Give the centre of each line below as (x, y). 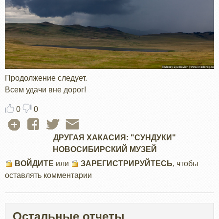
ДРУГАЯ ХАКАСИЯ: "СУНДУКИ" (114, 138)
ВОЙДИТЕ (34, 164)
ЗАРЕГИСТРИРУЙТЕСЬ (127, 164)
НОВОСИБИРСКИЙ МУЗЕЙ (105, 150)
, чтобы (186, 164)
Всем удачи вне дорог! (45, 89)
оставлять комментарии (48, 175)
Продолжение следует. (46, 78)
